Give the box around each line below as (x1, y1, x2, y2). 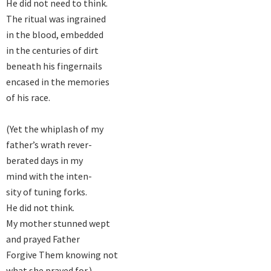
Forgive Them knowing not (6, 249, 118, 261)
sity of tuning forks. (6, 186, 87, 198)
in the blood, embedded (6, 28, 103, 41)
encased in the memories (6, 76, 109, 88)
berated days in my (6, 154, 83, 167)
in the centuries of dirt (6, 44, 99, 57)
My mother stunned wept (6, 217, 110, 230)
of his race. (6, 91, 50, 104)
